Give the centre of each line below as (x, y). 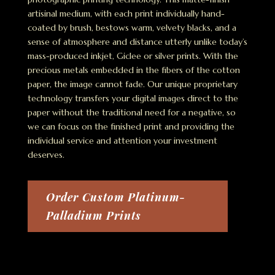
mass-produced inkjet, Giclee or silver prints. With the (133, 56)
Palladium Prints (93, 215)
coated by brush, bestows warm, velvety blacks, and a (132, 27)
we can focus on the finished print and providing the (131, 126)
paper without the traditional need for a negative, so (131, 112)
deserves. (46, 154)
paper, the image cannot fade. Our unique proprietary (132, 84)
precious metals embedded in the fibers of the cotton (134, 70)
